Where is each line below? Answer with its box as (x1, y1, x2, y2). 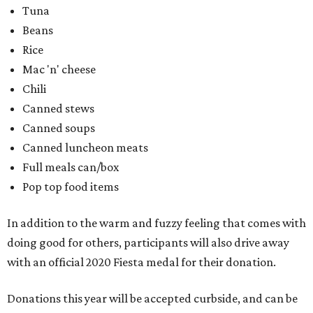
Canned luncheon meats (22, 140, 148, 155)
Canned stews (22, 101, 94, 116)
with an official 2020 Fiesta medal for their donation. (7, 255, 276, 270)
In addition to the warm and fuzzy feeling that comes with (7, 216, 306, 231)
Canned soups (22, 121, 95, 136)
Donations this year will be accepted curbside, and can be (7, 291, 298, 306)
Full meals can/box (22, 160, 119, 175)
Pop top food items (22, 180, 119, 194)
